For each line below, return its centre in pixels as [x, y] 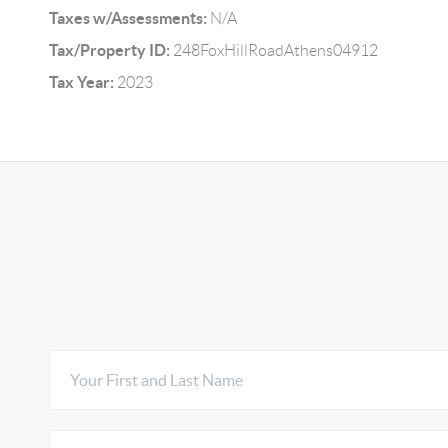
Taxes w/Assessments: [127, 18]
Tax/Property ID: [109, 50]
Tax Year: [81, 82]
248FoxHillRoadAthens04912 [273, 51]
